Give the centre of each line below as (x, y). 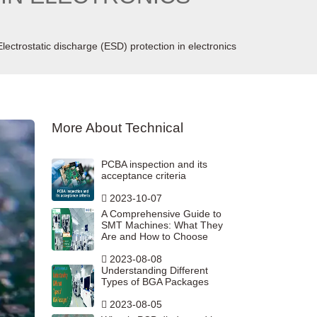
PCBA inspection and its (154, 165)
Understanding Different (155, 271)
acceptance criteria (144, 176)
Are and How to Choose (155, 237)
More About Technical (117, 128)
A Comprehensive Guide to (161, 214)
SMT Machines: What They (162, 225)
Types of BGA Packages (155, 282)
